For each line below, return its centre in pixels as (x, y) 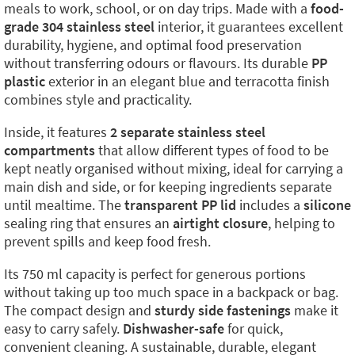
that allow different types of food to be (212, 150)
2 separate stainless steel (188, 132)
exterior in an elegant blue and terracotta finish (187, 81)
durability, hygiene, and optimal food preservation (153, 45)
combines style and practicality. (98, 99)
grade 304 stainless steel (79, 27)
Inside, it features (57, 132)
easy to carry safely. (63, 328)
